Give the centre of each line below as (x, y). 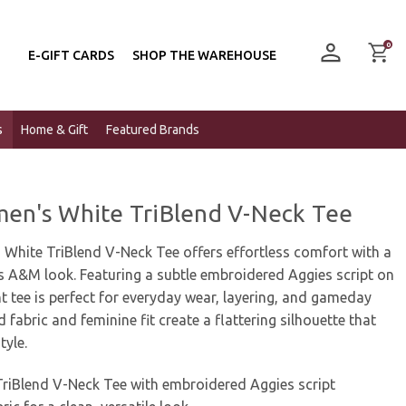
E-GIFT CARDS (71, 56)
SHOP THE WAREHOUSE (204, 56)
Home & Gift (54, 130)
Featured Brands (152, 130)
